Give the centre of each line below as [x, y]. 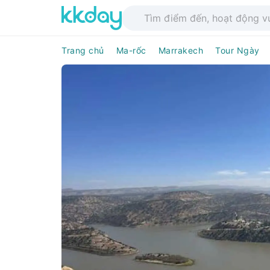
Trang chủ [83, 50]
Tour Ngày [237, 50]
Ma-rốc [131, 50]
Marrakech [181, 50]
